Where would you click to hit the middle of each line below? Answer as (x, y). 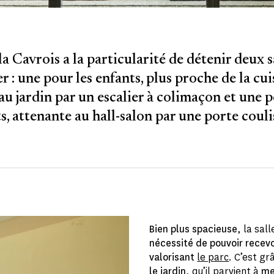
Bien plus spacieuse (194, 229)
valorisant (173, 257)
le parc (213, 257)
